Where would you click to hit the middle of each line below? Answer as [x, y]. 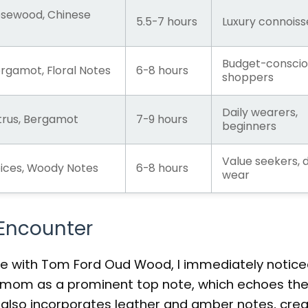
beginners [249, 126]
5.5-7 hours [167, 21]
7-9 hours [162, 119]
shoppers [248, 77]
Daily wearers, [260, 112]
